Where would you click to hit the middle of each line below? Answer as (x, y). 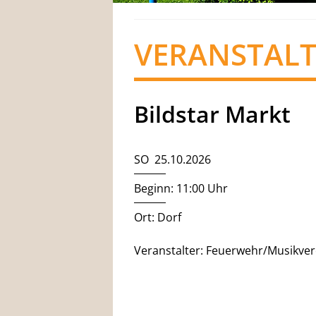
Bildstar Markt (212, 114)
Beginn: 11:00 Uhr (181, 188)
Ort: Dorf (158, 217)
